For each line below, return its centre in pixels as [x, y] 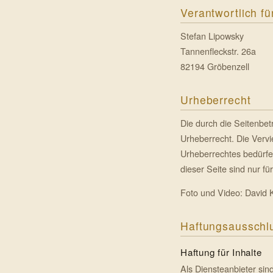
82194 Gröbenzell [215, 66]
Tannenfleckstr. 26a [218, 51]
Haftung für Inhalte [221, 252]
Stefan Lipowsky [212, 36]
